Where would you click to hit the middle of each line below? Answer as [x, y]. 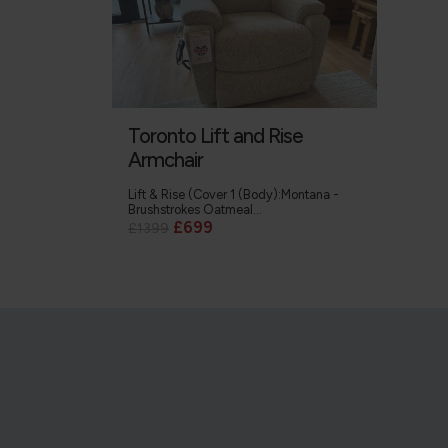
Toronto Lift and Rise [215, 136]
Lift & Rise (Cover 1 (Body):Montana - [233, 195]
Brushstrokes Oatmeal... [195, 210]
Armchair [165, 160]
